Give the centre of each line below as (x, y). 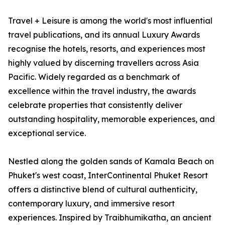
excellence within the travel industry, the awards (102, 91)
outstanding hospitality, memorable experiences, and (111, 119)
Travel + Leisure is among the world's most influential (110, 21)
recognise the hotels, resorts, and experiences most (107, 49)
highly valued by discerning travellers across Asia (103, 63)
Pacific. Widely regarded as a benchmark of (94, 77)
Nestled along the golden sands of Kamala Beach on (111, 161)
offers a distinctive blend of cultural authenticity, (103, 190)
